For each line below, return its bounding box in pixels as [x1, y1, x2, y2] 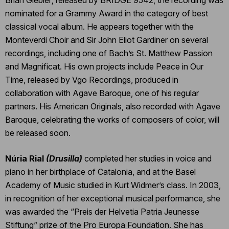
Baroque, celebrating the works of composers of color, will [5, 114, 219, 125]
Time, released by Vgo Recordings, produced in [5, 74, 178, 85]
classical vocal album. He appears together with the [5, 21, 194, 32]
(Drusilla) [46, 153, 82, 164]
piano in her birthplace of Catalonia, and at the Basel [5, 166, 196, 177]
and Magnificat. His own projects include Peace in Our [5, 61, 203, 72]
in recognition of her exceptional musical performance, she [5, 193, 220, 203]
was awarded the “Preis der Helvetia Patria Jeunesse [5, 206, 199, 217]
